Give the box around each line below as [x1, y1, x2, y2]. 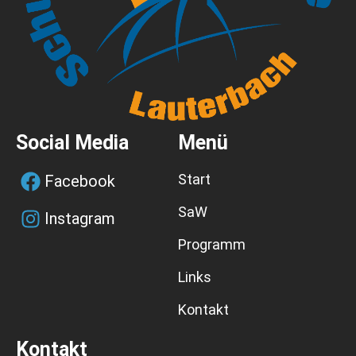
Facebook [44, 172, 116, 192]
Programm [178, 236, 246, 253]
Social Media [16, 131, 129, 155]
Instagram [44, 209, 116, 229]
